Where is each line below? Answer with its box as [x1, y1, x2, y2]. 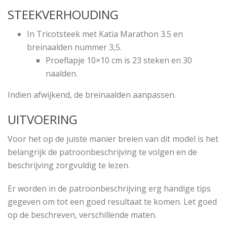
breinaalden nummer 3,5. [26, 42, 122, 53]
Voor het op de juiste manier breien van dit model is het [8, 133, 218, 144]
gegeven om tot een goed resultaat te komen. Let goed [8, 196, 217, 207]
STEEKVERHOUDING [8, 6, 119, 23]
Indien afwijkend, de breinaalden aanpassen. [8, 89, 176, 100]
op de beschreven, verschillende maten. [8, 209, 157, 220]
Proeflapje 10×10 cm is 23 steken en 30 [46, 55, 193, 66]
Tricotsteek [36, 28, 82, 40]
